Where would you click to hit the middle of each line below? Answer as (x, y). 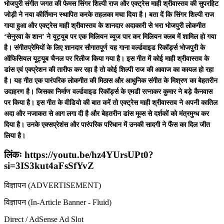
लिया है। (15, 135)
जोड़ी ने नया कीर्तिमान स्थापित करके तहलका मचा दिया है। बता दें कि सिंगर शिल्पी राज (109, 14)
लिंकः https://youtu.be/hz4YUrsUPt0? (79, 155)
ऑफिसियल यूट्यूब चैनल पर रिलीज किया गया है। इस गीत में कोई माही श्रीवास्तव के (106, 58)
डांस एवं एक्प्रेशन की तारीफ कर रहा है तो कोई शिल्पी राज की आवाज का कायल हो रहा (109, 69)
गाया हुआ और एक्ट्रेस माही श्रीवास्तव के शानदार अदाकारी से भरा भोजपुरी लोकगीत (105, 25)
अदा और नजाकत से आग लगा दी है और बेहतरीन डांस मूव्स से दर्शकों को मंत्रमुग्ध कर (106, 113)
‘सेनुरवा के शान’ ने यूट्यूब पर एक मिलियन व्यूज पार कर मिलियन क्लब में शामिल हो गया (110, 36)
